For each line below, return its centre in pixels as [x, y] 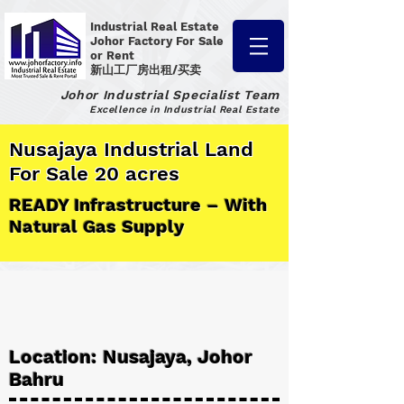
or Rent [114, 55]
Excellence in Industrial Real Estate [184, 110]
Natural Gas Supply [96, 226]
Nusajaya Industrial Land [131, 149]
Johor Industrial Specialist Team [170, 95]
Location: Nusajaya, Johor [131, 357]
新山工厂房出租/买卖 [146, 70]
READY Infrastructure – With [138, 205]
